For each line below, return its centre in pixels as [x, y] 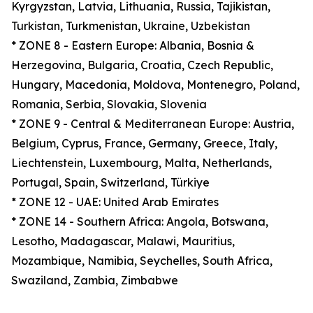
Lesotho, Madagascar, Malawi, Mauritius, [123, 241]
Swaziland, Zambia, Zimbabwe [95, 280]
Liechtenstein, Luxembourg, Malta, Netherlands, [141, 163]
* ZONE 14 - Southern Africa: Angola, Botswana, [140, 221]
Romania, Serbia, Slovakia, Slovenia [109, 104]
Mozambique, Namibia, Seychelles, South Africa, [142, 261]
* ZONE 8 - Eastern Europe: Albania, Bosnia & [133, 45]
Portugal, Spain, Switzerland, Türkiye [110, 182]
